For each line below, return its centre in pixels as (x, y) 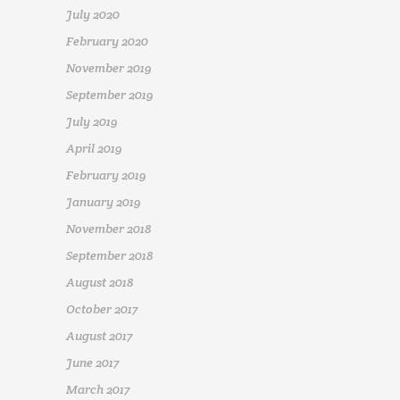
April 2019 (94, 149)
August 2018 (100, 283)
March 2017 (98, 390)
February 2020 (107, 42)
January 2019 (104, 202)
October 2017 (102, 309)
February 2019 (106, 175)
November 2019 (109, 68)
